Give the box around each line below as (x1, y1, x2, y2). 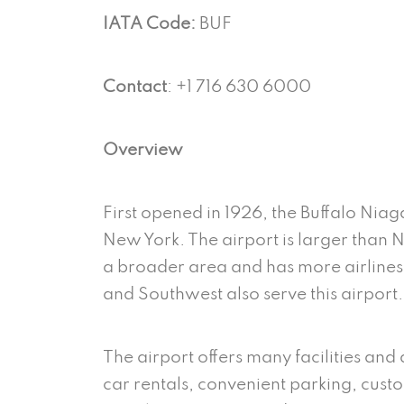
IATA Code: (103, 14, 196, 32)
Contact (103, 78, 167, 96)
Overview (103, 141, 187, 159)
